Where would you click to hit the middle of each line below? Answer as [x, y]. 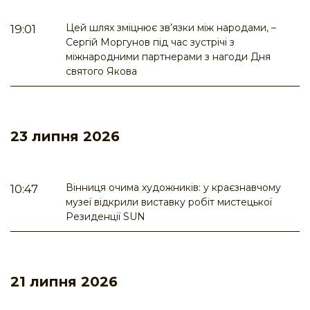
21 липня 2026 [64, 282]
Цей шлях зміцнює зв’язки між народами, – [171, 28]
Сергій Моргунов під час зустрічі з [150, 43]
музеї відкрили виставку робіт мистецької [169, 202]
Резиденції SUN [106, 217]
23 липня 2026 [65, 137]
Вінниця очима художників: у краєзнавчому [173, 188]
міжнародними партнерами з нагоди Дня [168, 57]
